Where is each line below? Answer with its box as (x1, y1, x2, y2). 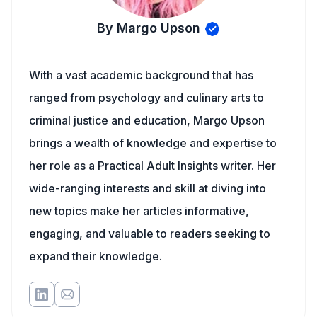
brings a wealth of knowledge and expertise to (29, 136, 277, 150)
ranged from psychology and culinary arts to (29, 91, 264, 105)
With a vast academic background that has (29, 68, 253, 82)
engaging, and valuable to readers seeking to (29, 226, 270, 241)
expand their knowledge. (29, 249, 162, 263)
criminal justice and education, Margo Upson (29, 113, 265, 127)
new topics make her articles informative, (29, 204, 249, 218)
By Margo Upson (96, 21, 200, 35)
